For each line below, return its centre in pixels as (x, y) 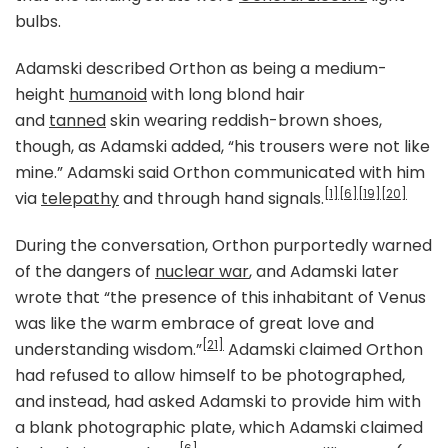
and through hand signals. (221, 198)
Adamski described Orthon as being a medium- (201, 68)
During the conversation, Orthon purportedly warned (223, 245)
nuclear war (202, 271)
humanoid (108, 94)
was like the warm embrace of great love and (194, 323)
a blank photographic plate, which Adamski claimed (219, 427)
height (42, 94)
